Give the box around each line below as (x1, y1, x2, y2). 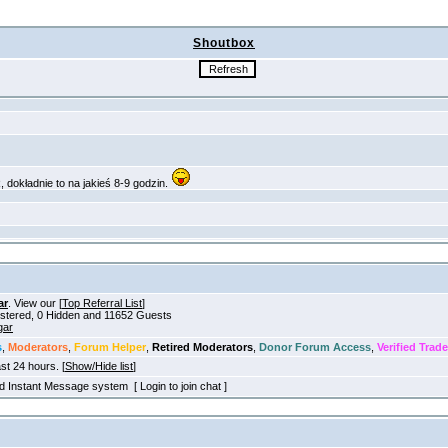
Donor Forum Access (259, 341, 371, 353)
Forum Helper (74, 341, 146, 353)
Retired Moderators (152, 341, 253, 353)
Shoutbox (193, 36, 255, 50)
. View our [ (8, 297, 62, 309)
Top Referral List (62, 297, 142, 309)
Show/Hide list (65, 360, 133, 372)
